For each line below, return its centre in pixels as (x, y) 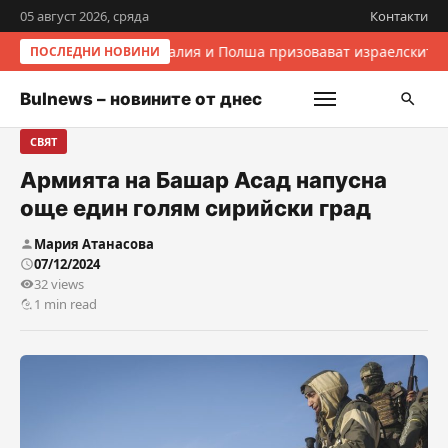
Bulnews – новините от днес (141, 99)
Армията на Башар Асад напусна (203, 180)
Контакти (399, 16)
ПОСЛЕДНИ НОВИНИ (95, 51)
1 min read (65, 304)
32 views (59, 284)
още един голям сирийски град (195, 208)
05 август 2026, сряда (84, 16)
